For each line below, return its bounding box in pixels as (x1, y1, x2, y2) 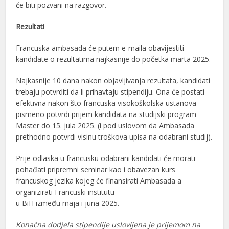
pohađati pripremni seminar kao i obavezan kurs (16, 165, 176, 175)
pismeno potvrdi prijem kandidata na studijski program (16, 109, 197, 120)
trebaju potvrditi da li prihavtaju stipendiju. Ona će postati (16, 87, 205, 97)
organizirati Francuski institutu (16, 187, 115, 197)
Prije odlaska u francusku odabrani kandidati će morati (16, 153, 196, 164)
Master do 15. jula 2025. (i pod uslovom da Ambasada (16, 121, 195, 131)
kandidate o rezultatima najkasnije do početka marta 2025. (16, 54, 211, 64)
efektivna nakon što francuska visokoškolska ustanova (16, 98, 197, 108)
